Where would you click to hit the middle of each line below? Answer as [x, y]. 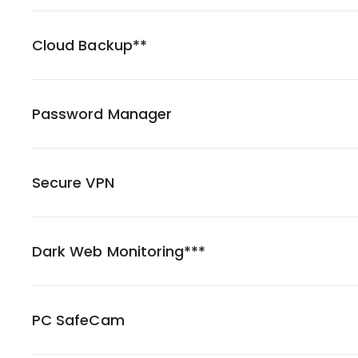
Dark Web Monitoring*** [119, 251]
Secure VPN [73, 183]
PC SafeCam [78, 320]
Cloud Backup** [89, 45]
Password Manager [102, 114]
